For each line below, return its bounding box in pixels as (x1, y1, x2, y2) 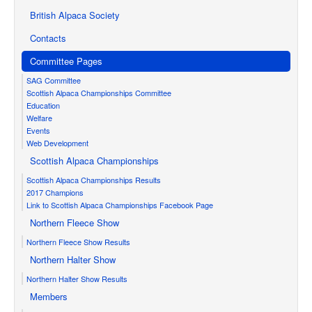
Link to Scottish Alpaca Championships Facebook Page (26, 198, 213, 210)
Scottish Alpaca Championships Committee (26, 86, 171, 98)
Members (30, 289, 68, 303)
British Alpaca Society (30, 8, 120, 22)
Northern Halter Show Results (26, 272, 127, 284)
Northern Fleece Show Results (26, 235, 130, 247)
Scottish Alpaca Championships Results (26, 173, 161, 185)
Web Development (26, 136, 88, 148)
